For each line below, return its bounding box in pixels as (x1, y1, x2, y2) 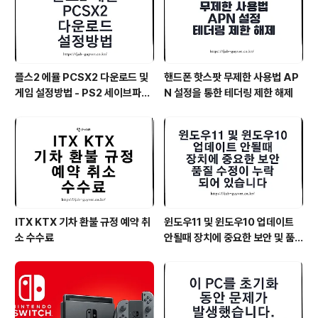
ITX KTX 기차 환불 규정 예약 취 (15, 215, 150, 229)
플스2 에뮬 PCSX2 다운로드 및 (15, 71, 148, 84)
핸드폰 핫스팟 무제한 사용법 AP (164, 71, 299, 84)
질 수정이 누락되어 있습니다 (164, 246, 281, 260)
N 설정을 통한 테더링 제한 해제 (164, 87, 293, 100)
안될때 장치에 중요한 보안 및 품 (164, 231, 295, 244)
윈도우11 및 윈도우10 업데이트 (164, 215, 294, 229)
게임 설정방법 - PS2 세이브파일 (15, 87, 150, 100)
